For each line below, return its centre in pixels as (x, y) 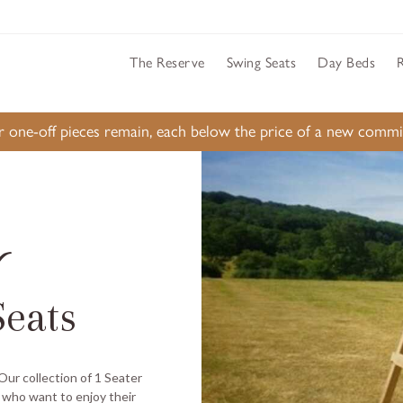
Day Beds (347, 63)
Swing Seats (261, 63)
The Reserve (167, 63)
